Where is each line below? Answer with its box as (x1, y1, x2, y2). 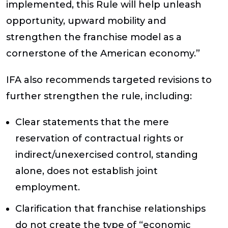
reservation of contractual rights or (15, 132, 184, 144)
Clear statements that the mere (15, 116, 169, 128)
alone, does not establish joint (15, 165, 158, 177)
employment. (15, 181, 80, 193)
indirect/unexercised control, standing (15, 149, 198, 160)
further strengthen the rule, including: (6, 90, 192, 102)
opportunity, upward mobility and (6, 15, 166, 27)
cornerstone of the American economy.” (6, 48, 200, 60)
